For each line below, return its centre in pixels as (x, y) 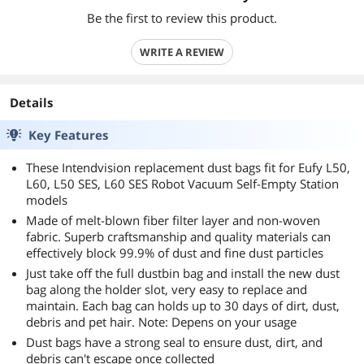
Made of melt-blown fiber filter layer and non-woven (173, 220)
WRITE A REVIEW (182, 52)
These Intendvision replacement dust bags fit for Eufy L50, (188, 167)
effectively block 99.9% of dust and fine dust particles (175, 253)
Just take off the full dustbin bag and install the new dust (183, 273)
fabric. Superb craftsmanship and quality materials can (178, 236)
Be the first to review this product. (182, 18)
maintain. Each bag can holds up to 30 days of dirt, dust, (183, 305)
